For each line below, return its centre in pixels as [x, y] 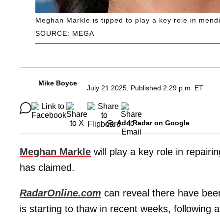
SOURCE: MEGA [65, 34]
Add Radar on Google [153, 123]
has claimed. [47, 167]
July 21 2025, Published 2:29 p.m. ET [145, 88]
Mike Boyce [58, 83]
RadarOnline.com [60, 193]
